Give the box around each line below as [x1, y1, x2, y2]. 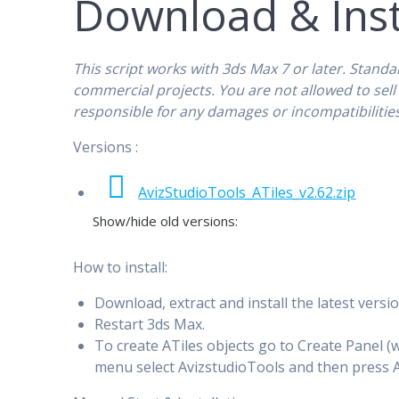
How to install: [73, 256, 168, 277]
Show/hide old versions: [93, 211, 239, 230]
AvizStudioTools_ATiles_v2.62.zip [138, 182, 356, 202]
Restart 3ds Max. [94, 313, 206, 334]
